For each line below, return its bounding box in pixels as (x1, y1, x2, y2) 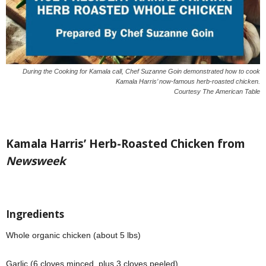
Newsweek (6, 153, 66, 169)
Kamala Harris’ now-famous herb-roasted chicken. (116, 77, 260, 85)
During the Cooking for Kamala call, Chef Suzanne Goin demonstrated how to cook (23, 67, 260, 75)
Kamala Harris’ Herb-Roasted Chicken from (6, 135, 245, 151)
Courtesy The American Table (174, 87, 260, 95)
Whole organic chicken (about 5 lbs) (6, 230, 141, 240)
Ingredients (6, 207, 64, 221)
